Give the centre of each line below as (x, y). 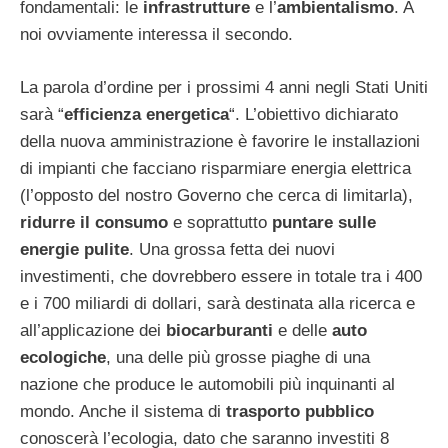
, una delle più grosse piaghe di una (238, 357)
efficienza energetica (146, 114)
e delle (305, 330)
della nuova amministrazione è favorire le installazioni (220, 141)
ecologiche (63, 357)
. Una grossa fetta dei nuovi (232, 249)
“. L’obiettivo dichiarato (313, 114)
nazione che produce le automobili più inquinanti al (207, 384)
